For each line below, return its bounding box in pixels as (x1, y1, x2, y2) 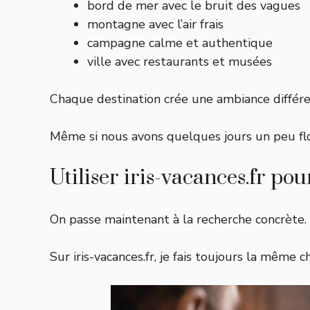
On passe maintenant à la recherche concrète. (50, 211, 307, 228)
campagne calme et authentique (87, 35, 273, 51)
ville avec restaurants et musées (87, 53, 272, 70)
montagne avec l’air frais (87, 16, 224, 33)
